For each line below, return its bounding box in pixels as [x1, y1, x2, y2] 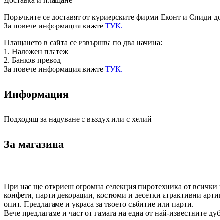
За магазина [4, 138, 64, 151]
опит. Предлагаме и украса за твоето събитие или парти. [4, 199, 193, 208]
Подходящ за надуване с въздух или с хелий [4, 115, 152, 124]
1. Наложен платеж [4, 47, 68, 55]
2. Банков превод [4, 55, 61, 64]
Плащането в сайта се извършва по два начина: [4, 38, 162, 47]
